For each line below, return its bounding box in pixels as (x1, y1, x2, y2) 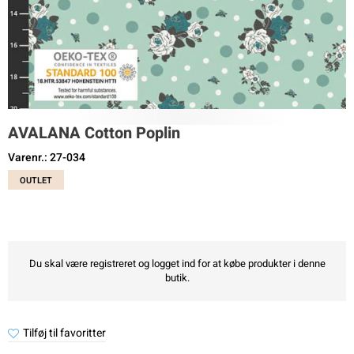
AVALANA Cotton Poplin (8, 122, 180, 145)
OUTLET (20, 174, 52, 187)
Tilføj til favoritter (23, 325, 106, 341)
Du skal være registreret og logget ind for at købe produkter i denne (28, 256, 326, 271)
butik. (164, 270, 190, 285)
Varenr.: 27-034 (8, 149, 85, 166)
